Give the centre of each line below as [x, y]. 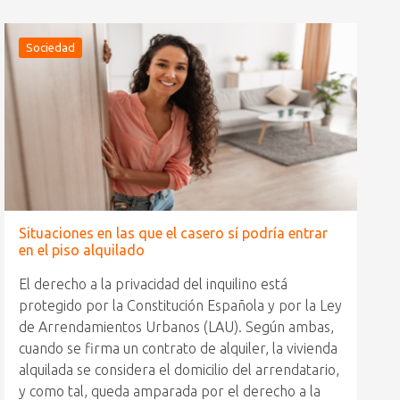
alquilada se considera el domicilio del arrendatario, [179, 370]
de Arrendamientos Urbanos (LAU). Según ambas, [177, 327]
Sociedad [51, 48]
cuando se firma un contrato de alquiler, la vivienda [179, 349]
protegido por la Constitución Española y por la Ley [181, 306]
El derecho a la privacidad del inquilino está [154, 284]
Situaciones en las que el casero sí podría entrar [174, 233]
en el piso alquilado [82, 250]
